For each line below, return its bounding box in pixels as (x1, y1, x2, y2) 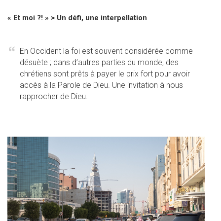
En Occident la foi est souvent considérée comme (20, 46, 193, 56)
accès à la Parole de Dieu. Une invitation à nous (20, 80, 183, 90)
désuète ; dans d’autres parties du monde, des (20, 58, 179, 68)
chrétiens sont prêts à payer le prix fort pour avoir (20, 69, 190, 79)
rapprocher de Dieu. (20, 92, 88, 102)
